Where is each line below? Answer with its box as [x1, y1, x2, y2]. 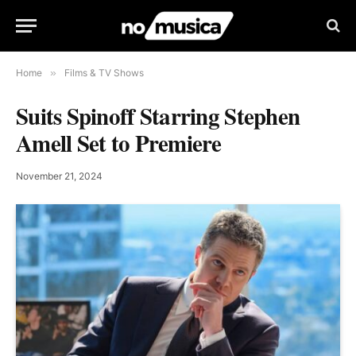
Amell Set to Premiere [16, 126, 222, 160]
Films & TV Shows [64, 67, 144, 79]
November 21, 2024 [16, 170, 103, 182]
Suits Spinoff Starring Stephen [16, 99, 300, 133]
